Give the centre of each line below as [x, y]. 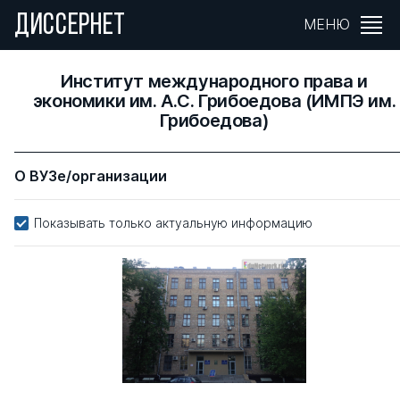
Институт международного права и [214, 81]
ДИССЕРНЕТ [71, 26]
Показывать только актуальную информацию [173, 223]
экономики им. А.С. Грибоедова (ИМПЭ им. [214, 101]
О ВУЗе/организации [91, 176]
